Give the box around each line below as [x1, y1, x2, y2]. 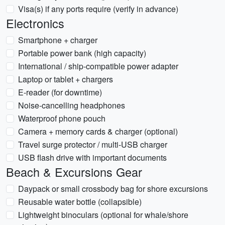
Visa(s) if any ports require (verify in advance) [18, 3, 178, 15]
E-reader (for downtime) [18, 86, 102, 98]
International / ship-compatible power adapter [18, 60, 178, 72]
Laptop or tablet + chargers [18, 73, 113, 85]
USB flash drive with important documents [18, 152, 167, 163]
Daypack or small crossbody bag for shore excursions [18, 183, 208, 194]
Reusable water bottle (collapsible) [18, 196, 142, 207]
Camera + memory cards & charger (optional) [18, 126, 178, 137]
